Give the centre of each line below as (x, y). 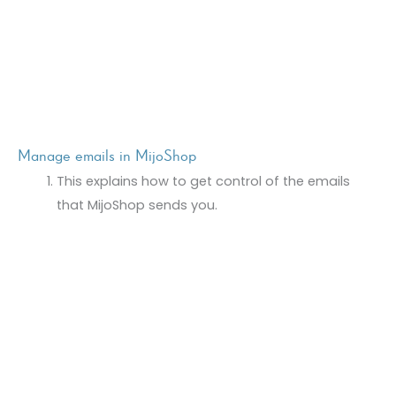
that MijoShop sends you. (137, 206)
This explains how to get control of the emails (203, 182)
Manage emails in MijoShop (107, 156)
